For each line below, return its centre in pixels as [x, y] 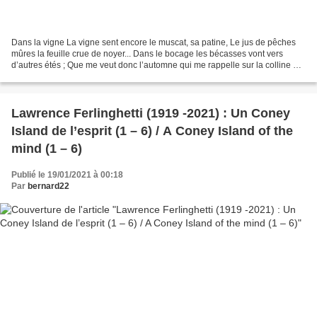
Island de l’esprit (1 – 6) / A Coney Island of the [152, 131]
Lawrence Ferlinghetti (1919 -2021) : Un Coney [151, 113]
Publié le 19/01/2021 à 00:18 [67, 174]
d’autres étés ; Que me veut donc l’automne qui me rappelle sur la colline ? [155, 65]
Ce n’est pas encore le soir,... [67, 76]
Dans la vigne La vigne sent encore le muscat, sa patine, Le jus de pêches [154, 42]
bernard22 [48, 186]
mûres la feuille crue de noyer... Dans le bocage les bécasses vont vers [147, 53]
